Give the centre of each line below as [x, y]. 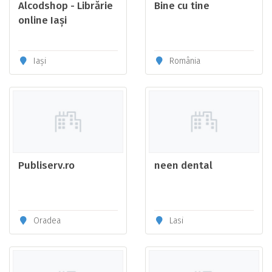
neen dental [183, 166]
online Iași [42, 21]
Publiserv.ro [46, 166]
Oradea [46, 221]
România [183, 61]
